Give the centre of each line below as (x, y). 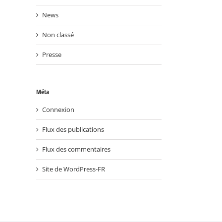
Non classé (58, 34)
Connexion (58, 110)
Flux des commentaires (76, 149)
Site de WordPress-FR (74, 169)
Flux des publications (73, 130)
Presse (52, 54)
